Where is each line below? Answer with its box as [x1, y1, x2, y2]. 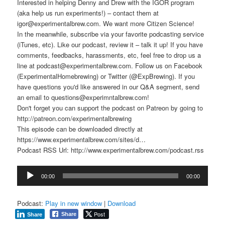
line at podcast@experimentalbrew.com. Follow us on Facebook [17, 60, 203, 70]
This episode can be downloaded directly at [17, 124, 143, 134]
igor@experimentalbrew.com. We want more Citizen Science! [17, 18, 195, 28]
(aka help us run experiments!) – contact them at [17, 8, 159, 18]
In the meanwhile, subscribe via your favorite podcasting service [17, 29, 204, 39]
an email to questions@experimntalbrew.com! [17, 92, 150, 102]
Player [17, 176, 36, 186]
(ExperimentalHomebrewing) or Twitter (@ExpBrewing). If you [17, 71, 195, 81]
